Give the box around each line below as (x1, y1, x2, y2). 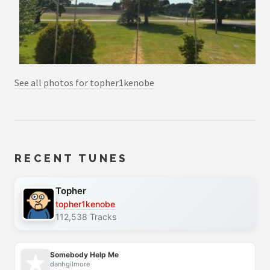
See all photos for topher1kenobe (14, 76, 154, 89)
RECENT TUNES (14, 151, 128, 165)
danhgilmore (50, 259, 90, 268)
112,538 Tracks (55, 212, 116, 222)
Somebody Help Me (50, 250, 119, 259)
